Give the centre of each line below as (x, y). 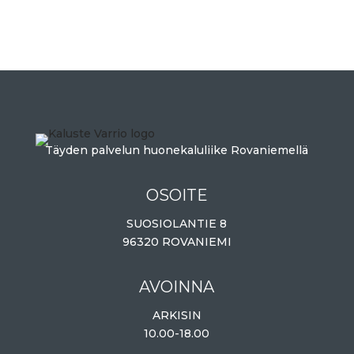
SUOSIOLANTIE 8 (177, 224)
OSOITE (177, 196)
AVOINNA (177, 287)
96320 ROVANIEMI (177, 242)
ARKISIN (177, 316)
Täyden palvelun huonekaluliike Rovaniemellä (177, 151)
